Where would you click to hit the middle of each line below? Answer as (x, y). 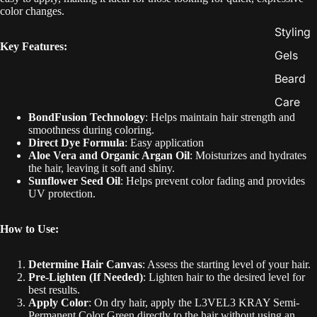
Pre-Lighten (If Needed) (86, 277)
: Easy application (164, 142)
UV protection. (62, 193)
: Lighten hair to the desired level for (224, 277)
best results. (54, 289)
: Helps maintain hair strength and (220, 117)
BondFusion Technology (87, 117)
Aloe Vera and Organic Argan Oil (109, 155)
